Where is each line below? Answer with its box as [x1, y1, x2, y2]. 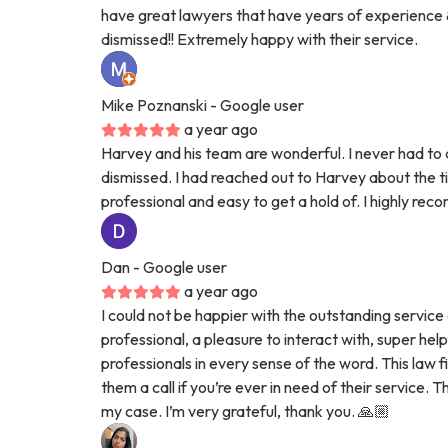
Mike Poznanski [101, 94, 208, 115]
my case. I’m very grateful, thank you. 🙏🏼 [101, 400, 391, 421]
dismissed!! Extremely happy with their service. [101, 28, 419, 49]
